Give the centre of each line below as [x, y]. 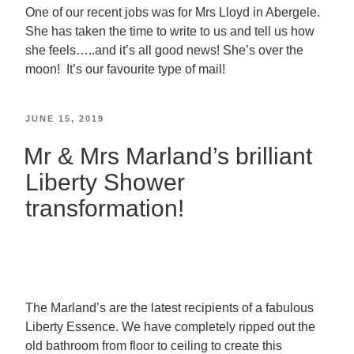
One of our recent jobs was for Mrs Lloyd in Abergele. [174, 13]
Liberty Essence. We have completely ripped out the [170, 326]
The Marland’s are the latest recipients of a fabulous [169, 307]
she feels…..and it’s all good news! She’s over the [164, 51]
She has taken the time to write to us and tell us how [170, 32]
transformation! [105, 208]
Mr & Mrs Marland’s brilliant [168, 156]
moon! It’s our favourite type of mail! [125, 70]
